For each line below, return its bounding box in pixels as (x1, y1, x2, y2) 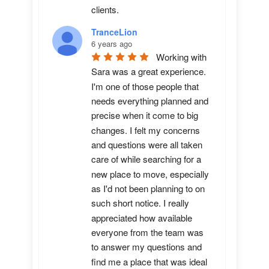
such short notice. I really (91, 196, 189, 210)
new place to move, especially (91, 167, 209, 180)
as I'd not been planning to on (91, 182, 205, 195)
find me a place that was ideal (91, 255, 207, 268)
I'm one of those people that (91, 79, 199, 92)
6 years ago (91, 38, 132, 49)
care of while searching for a (91, 153, 201, 166)
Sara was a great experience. (91, 65, 206, 78)
